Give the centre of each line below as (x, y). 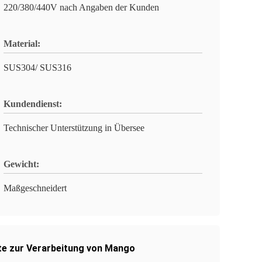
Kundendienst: (33, 104)
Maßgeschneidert (35, 188)
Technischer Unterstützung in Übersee (74, 128)
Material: (22, 44)
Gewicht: (21, 164)
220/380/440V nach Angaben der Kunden (81, 7)
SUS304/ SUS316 (37, 68)
